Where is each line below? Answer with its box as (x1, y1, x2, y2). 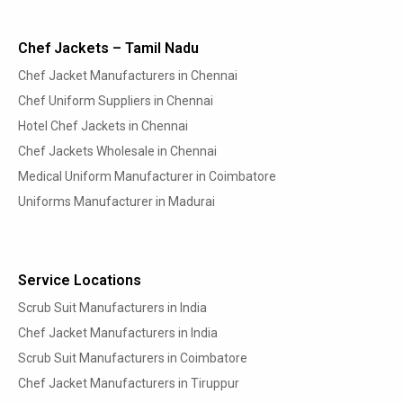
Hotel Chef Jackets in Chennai (18, 118, 188, 133)
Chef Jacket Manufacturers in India (18, 326, 218, 341)
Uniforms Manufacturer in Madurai (18, 193, 215, 209)
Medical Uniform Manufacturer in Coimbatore (18, 168, 276, 184)
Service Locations (18, 272, 141, 290)
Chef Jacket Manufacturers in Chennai (18, 67, 237, 83)
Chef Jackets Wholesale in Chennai (18, 143, 217, 158)
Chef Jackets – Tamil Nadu (18, 39, 199, 57)
